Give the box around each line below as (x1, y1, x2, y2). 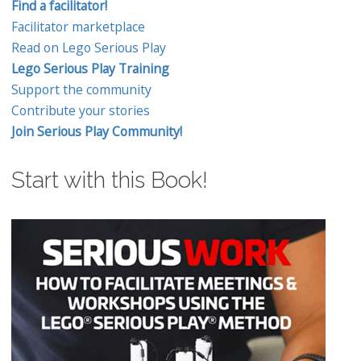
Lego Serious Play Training (11, 60, 169, 78)
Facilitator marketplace (11, 18, 145, 36)
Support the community (11, 81, 151, 99)
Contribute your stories (11, 102, 150, 120)
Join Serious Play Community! (11, 122, 182, 141)
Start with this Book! (11, 167, 208, 194)
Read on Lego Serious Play (11, 39, 166, 57)
